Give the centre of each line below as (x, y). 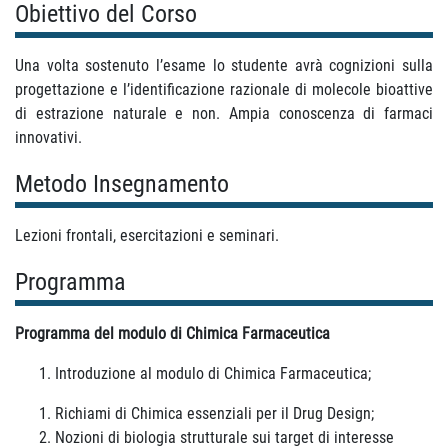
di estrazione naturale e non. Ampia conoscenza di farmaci (224, 113)
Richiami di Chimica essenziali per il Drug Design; (214, 413)
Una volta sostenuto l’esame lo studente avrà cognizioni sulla (224, 65)
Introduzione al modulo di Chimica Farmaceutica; (213, 373)
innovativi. (48, 137)
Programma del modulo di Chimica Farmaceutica (172, 333)
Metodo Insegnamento (122, 184)
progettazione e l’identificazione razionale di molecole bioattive (224, 89)
